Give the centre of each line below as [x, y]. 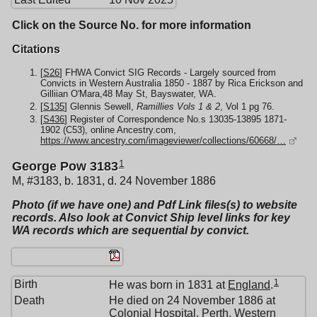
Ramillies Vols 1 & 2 [178, 106]
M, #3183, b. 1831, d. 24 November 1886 [114, 180]
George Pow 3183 [65, 167]
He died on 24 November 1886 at [192, 300]
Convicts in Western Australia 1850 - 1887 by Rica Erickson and [172, 83]
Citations [36, 49]
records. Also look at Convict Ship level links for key [151, 217]
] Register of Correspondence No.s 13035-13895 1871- [175, 120]
